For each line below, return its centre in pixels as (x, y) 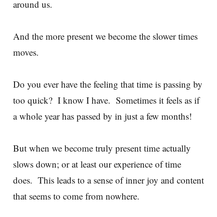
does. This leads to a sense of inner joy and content (108, 180)
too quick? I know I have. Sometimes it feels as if (106, 100)
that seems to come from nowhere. (79, 196)
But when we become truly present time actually (102, 148)
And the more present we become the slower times (105, 36)
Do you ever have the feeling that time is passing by (108, 84)
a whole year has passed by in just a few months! (105, 116)
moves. (29, 52)
